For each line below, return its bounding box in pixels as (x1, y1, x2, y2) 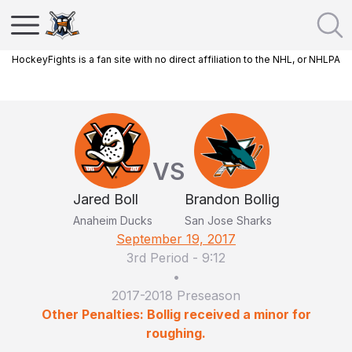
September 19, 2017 (116, 231, 236, 247)
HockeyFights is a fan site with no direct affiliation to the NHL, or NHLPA (12, 53, 340, 65)
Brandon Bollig (184, 191, 280, 207)
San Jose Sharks (184, 214, 272, 227)
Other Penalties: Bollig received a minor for (41, 306, 311, 322)
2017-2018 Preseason (112, 288, 240, 303)
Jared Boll (72, 191, 138, 207)
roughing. (146, 325, 206, 341)
